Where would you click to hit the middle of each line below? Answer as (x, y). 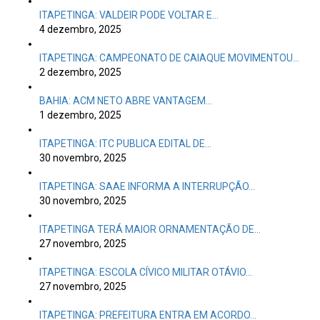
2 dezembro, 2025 (80, 72)
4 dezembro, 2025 (80, 29)
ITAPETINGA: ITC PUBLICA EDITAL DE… (125, 144)
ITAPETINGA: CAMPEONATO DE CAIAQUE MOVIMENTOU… (169, 58)
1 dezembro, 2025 (80, 115)
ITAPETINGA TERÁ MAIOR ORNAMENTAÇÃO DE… (150, 229)
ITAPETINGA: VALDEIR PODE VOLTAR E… (129, 15)
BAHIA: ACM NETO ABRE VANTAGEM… (126, 101)
